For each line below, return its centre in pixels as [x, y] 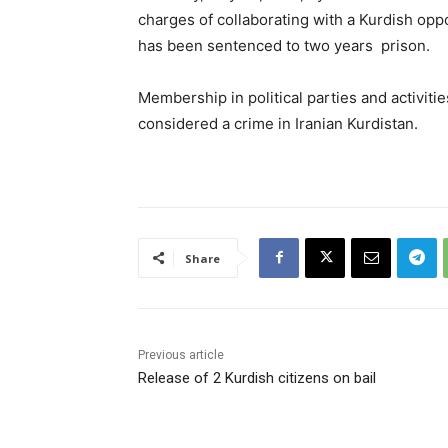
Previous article [181, 354]
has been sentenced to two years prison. [284, 45]
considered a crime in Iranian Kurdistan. [278, 123]
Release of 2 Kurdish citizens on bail [257, 377]
